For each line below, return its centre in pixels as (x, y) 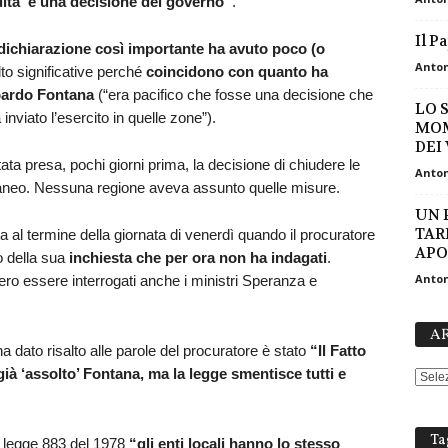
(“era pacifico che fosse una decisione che (233, 94)
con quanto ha (277, 71)
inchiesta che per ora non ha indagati (197, 257)
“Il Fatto (337, 350)
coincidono (184, 71)
